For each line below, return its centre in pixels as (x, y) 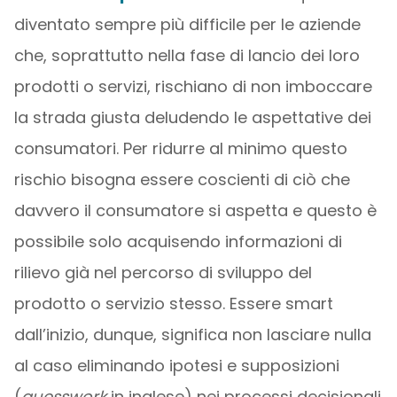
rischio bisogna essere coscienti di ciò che (182, 179)
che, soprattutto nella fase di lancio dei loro (187, 55)
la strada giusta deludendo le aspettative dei (192, 117)
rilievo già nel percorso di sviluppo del (163, 272)
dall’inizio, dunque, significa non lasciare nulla (192, 335)
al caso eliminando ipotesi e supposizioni (176, 366)
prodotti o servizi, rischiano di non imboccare (193, 86)
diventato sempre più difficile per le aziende (187, 24)
